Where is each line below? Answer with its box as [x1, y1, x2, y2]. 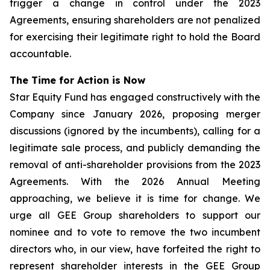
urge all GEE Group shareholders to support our [10, 209, 260, 221]
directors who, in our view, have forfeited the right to [10, 243, 260, 255]
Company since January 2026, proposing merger [10, 108, 260, 120]
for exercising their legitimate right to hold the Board [10, 31, 260, 43]
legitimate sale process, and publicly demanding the [10, 142, 260, 154]
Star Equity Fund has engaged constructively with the [10, 91, 260, 103]
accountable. [10, 48, 71, 60]
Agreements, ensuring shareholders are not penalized [10, 14, 260, 26]
